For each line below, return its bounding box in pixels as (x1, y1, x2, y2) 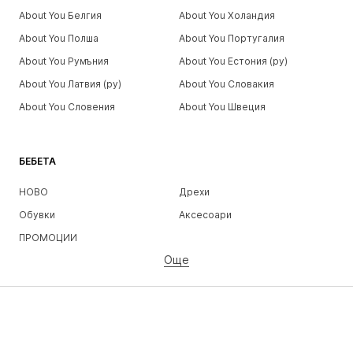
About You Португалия (178, 32, 284, 44)
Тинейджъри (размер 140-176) (178, 297, 325, 310)
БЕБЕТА (19, 154, 56, 167)
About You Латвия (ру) (19, 77, 121, 90)
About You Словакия (178, 77, 274, 90)
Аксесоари (178, 208, 232, 221)
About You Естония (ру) (178, 54, 288, 67)
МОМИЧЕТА (19, 266, 77, 279)
